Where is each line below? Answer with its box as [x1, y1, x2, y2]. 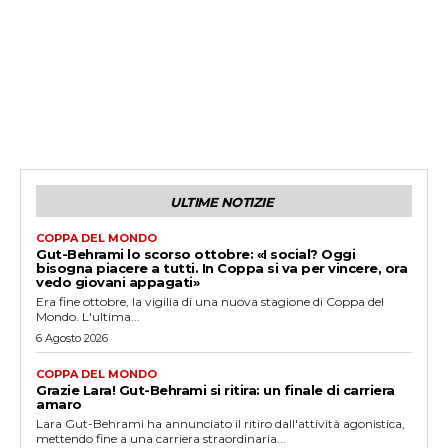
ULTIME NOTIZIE [170, 194, 273, 211]
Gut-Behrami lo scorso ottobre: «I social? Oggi [36, 246, 355, 263]
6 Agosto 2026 [36, 331, 108, 346]
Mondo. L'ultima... [36, 309, 140, 325]
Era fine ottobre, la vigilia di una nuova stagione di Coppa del [36, 294, 384, 310]
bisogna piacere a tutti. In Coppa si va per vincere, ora [36, 260, 407, 277]
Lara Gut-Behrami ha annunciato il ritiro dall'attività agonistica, [36, 416, 405, 432]
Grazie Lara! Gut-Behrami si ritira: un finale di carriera [36, 382, 395, 399]
